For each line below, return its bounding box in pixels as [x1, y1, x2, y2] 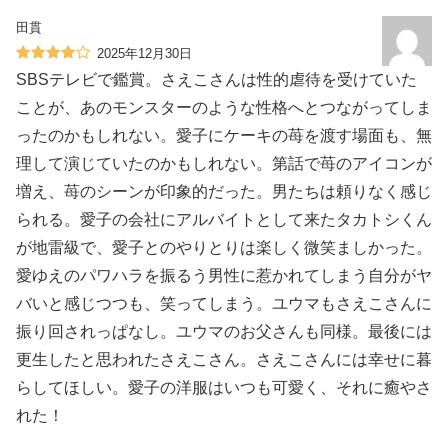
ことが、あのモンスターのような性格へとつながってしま [16, 98, 432, 116]
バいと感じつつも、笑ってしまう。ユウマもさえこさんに [16, 294, 432, 312]
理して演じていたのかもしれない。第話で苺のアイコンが [16, 154, 432, 172]
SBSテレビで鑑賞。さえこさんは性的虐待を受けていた [16, 70, 417, 88]
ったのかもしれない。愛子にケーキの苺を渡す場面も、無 [16, 126, 432, 144]
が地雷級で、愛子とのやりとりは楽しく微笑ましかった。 [16, 238, 432, 256]
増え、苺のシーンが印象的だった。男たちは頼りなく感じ [16, 182, 432, 200]
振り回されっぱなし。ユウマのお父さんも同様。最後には [16, 322, 432, 340]
